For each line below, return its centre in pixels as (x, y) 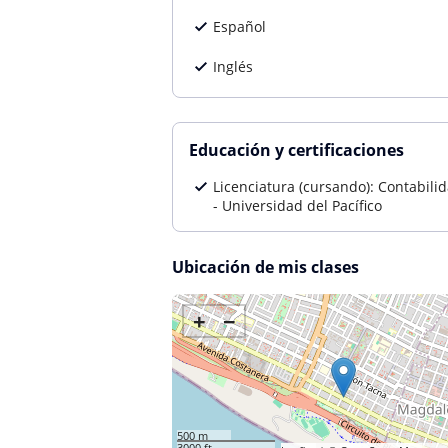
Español (239, 26)
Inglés (233, 66)
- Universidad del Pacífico (297, 205)
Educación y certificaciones (296, 150)
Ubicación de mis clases (265, 267)
